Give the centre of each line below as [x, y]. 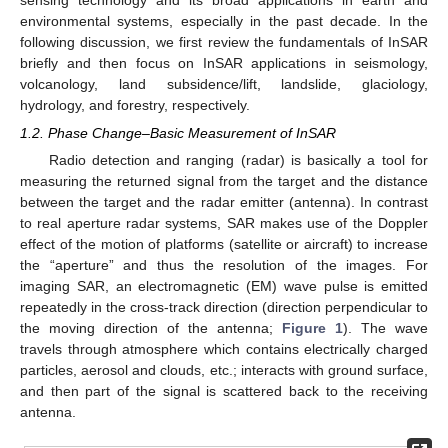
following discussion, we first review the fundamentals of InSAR [224, 42]
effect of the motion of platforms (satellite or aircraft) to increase [224, 244]
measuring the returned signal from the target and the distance [224, 181]
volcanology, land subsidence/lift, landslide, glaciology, [224, 84]
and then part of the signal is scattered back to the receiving [224, 391]
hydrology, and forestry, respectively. [135, 105]
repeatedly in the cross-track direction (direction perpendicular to [224, 307]
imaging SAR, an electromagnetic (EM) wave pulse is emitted [224, 286]
